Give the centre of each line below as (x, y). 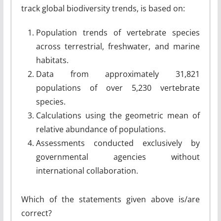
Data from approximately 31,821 (118, 74)
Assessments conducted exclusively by (118, 143)
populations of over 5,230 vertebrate (118, 88)
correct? (36, 213)
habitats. (52, 60)
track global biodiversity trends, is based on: (103, 8)
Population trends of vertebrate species (118, 33)
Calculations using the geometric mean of (118, 115)
